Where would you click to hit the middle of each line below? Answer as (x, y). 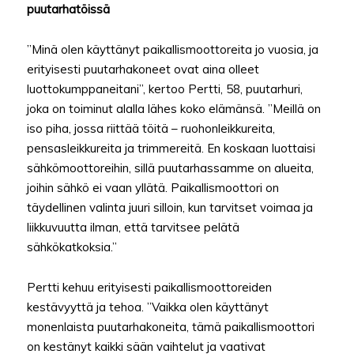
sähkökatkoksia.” (72, 247)
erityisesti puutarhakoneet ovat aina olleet (143, 70)
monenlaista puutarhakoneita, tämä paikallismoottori (171, 327)
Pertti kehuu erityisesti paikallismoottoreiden (149, 288)
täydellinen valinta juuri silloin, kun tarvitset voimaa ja (170, 208)
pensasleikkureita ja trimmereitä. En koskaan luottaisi (171, 149)
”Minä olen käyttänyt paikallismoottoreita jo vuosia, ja (173, 50)
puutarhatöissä (68, 9)
